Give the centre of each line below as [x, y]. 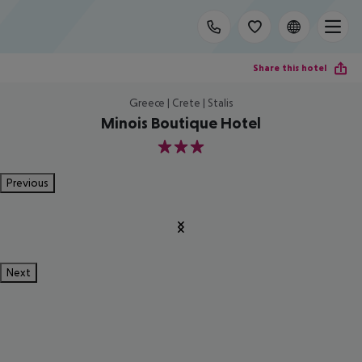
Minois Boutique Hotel [181, 123]
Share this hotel [290, 67]
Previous [27, 183]
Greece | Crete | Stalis [181, 103]
